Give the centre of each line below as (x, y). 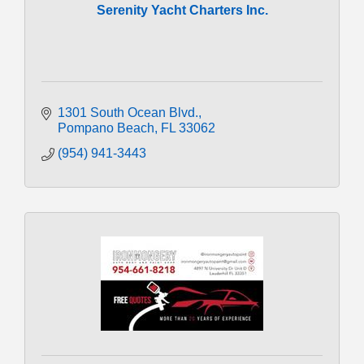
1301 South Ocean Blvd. (128, 112)
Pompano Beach (106, 128)
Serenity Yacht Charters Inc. (182, 10)
